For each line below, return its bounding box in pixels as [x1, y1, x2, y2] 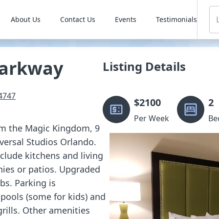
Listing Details [103, 58, 186, 74]
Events [114, 15, 136, 24]
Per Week [134, 113, 169, 124]
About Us [10, 15, 41, 24]
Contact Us [60, 15, 95, 24]
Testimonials [155, 15, 197, 24]
